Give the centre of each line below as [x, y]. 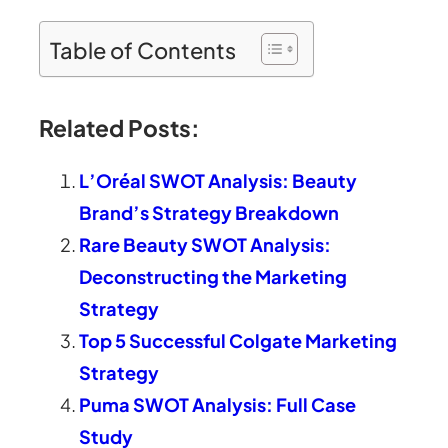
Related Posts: [120, 127]
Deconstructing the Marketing [213, 276]
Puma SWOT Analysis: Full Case [218, 404]
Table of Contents [143, 49]
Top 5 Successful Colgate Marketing [238, 340]
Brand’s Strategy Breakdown [209, 212]
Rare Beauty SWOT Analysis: [205, 244]
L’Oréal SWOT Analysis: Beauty [218, 180]
